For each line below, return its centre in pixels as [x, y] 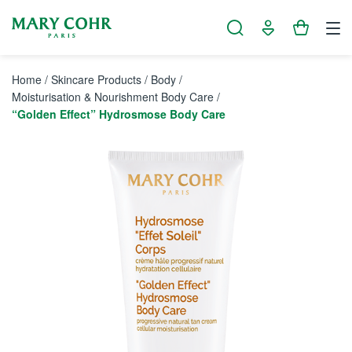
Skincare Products [96, 79]
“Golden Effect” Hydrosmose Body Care [119, 114]
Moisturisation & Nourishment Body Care [113, 97]
